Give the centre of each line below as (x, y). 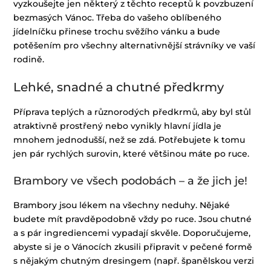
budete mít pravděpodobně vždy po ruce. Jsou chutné (133, 219)
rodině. (29, 60)
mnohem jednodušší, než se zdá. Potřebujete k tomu (129, 140)
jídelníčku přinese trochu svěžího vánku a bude (117, 32)
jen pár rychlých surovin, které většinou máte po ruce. (132, 154)
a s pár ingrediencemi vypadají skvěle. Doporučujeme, (132, 233)
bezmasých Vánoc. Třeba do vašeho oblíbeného (118, 18)
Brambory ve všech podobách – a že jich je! (131, 181)
